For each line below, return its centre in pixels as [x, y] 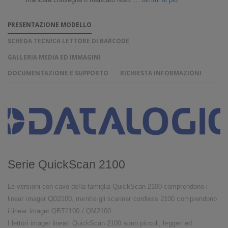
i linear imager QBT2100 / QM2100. [61, 211]
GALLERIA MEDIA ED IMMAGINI [54, 57]
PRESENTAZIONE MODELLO [50, 25]
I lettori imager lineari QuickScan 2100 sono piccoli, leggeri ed [100, 223]
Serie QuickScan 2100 [66, 165]
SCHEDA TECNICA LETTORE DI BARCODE [68, 41]
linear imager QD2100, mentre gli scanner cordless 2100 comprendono [112, 199]
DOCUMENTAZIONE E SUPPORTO [58, 73]
